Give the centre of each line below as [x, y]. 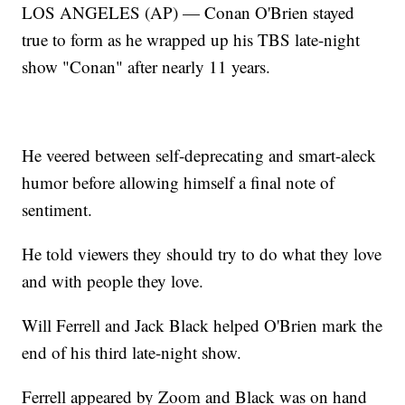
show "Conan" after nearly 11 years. [146, 67]
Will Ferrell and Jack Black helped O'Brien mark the [202, 325]
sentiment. [57, 210]
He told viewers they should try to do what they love [202, 254]
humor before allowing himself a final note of [179, 183]
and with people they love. [113, 281]
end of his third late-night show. [132, 353]
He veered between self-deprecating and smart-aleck [199, 155]
